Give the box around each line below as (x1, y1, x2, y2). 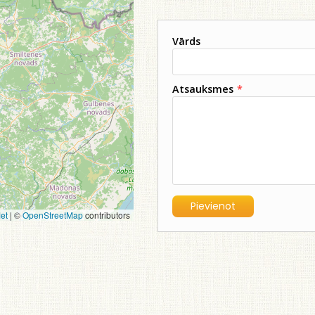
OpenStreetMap (22, 209, 84, 221)
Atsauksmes (172, 82, 233, 96)
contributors (83, 209, 131, 221)
